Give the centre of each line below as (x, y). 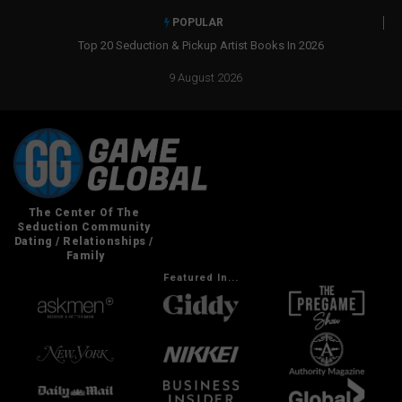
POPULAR (197, 22)
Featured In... (201, 277)
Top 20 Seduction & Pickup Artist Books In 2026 (161, 46)
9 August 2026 (204, 78)
